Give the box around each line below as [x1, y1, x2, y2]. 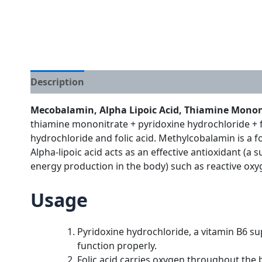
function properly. [77, 239, 157, 253]
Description [30, 75, 84, 89]
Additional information [96, 75, 205, 89]
